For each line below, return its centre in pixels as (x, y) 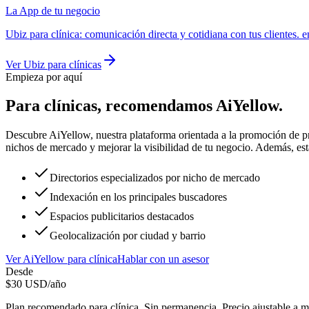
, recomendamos (157, 106)
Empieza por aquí (44, 77)
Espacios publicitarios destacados (122, 217)
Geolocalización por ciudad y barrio (128, 236)
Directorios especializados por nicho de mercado (155, 178)
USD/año (44, 284)
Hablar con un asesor (163, 259)
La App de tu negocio (53, 10)
